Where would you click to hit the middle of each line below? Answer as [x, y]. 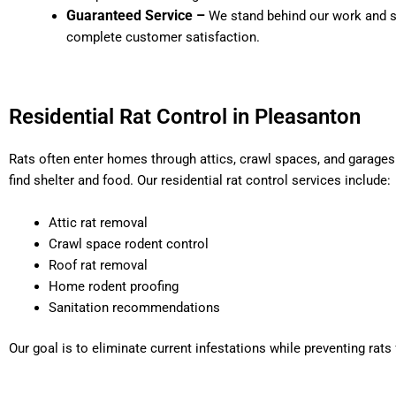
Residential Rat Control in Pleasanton [185, 116]
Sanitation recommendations [134, 307]
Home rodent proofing [114, 286]
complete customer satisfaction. [163, 37]
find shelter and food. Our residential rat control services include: [200, 180]
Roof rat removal [98, 265]
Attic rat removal [98, 222]
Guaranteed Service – [137, 15]
